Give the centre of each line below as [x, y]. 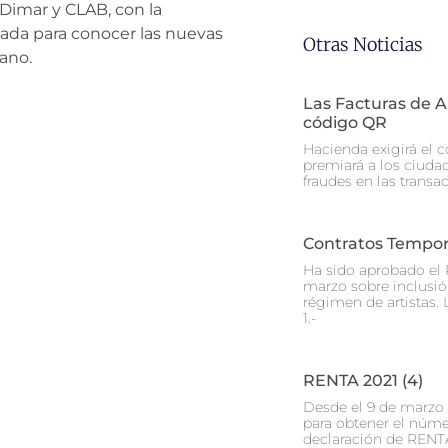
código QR [345, 122]
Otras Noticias [363, 44]
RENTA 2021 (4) [363, 380]
